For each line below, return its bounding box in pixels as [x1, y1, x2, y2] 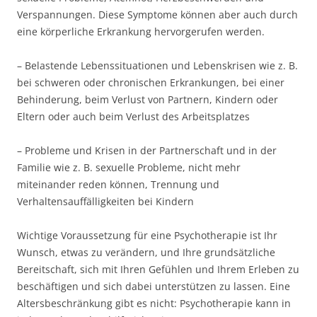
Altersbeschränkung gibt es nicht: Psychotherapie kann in [17, 296, 291, 310]
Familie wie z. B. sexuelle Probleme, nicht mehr [17, 161, 241, 174]
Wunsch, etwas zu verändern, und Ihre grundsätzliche [17, 246, 275, 259]
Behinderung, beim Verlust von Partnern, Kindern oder [17, 93, 278, 106]
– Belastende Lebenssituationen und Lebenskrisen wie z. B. [17, 59, 298, 72]
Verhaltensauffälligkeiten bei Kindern [17, 195, 194, 208]
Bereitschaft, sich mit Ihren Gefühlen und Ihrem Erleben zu [17, 263, 299, 276]
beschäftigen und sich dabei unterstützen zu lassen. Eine [17, 279, 290, 293]
